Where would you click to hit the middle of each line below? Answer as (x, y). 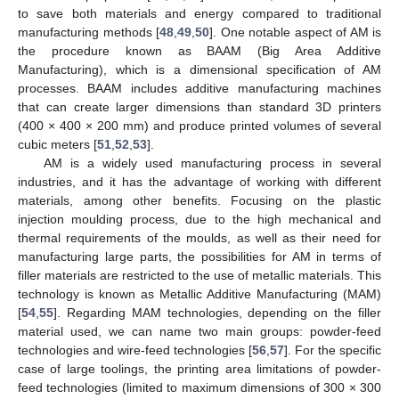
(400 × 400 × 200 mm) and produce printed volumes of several (199, 125)
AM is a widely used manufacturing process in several (212, 163)
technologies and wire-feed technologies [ (135, 350)
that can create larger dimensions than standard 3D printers (199, 106)
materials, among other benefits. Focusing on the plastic (199, 200)
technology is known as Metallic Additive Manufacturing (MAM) (199, 293)
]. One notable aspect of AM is (295, 32)
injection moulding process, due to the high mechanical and (199, 219)
